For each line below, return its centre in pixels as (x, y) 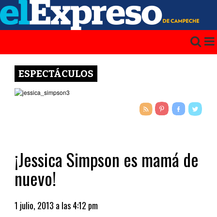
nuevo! (35, 178)
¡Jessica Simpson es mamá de (107, 159)
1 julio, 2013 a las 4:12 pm (56, 205)
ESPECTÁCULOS (56, 74)
